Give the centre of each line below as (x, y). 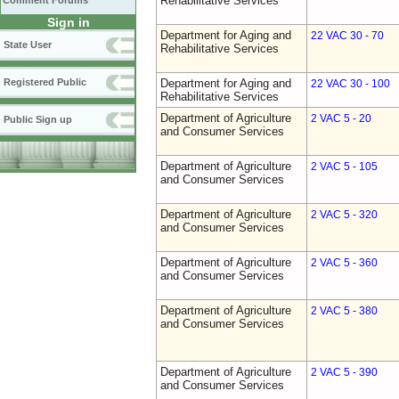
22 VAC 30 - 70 (347, 36)
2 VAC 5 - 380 (344, 311)
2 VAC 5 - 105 (344, 167)
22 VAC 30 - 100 (350, 84)
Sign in (68, 22)
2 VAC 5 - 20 (341, 118)
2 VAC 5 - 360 (344, 263)
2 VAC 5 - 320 (344, 215)
